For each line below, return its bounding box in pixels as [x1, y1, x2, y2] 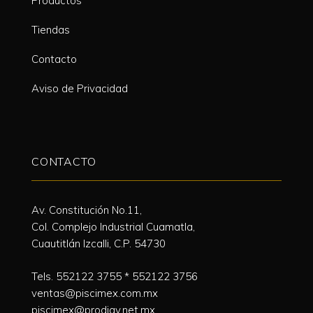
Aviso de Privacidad [31, 82, 128, 96]
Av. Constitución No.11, [31, 203, 142, 217]
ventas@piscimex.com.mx [31, 286, 158, 300]
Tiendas [31, 23, 70, 37]
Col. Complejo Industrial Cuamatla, [31, 220, 195, 234]
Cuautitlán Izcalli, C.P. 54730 [31, 237, 166, 251]
